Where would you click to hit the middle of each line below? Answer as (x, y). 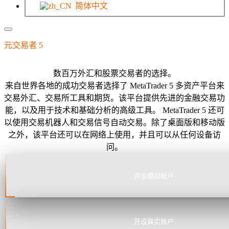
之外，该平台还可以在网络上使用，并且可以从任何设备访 (114, 134)
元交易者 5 (25, 45)
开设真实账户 (154, 221)
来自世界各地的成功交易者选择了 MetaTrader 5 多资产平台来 (114, 85)
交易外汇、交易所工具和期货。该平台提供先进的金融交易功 (114, 98)
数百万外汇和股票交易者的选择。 (114, 73)
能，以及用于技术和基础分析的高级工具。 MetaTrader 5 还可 (114, 110)
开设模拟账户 (154, 176)
